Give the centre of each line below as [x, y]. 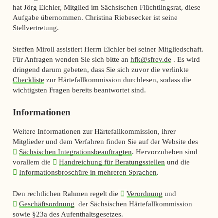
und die [178, 162]
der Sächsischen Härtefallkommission [134, 204]
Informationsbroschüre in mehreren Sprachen [88, 172]
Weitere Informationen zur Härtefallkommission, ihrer [94, 131]
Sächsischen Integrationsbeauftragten [76, 152]
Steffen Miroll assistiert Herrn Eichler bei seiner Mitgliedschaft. [108, 49]
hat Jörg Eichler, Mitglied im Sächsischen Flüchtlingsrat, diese [106, 7]
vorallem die [32, 162]
